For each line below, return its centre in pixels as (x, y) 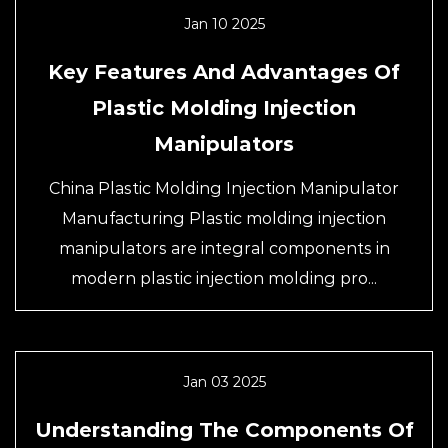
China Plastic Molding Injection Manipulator (224, 188)
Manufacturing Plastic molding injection (224, 218)
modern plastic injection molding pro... (224, 278)
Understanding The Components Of (224, 430)
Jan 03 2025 (224, 382)
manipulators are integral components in (224, 248)
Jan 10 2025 (224, 24)
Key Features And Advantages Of (224, 72)
